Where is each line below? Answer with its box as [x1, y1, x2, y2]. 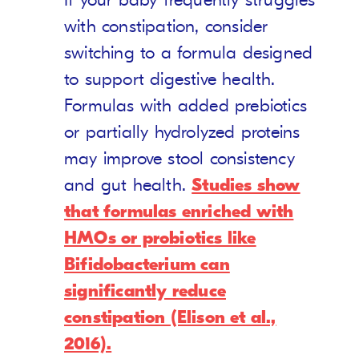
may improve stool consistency [64, 148, 295, 170]
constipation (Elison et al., [64, 307, 276, 329]
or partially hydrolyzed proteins [64, 122, 301, 143]
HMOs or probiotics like [64, 228, 256, 249]
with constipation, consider [64, 16, 268, 38]
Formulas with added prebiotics [64, 95, 308, 117]
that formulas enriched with [64, 201, 294, 223]
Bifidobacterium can [64, 254, 230, 276]
